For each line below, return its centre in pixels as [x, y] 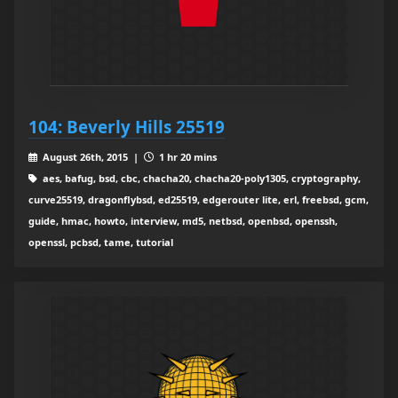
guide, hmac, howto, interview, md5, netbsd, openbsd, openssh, [183, 221]
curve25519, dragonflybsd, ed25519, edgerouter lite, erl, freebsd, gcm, [199, 200]
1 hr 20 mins [186, 157]
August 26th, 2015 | [92, 157]
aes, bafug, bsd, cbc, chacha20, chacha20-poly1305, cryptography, [200, 179]
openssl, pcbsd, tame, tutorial [101, 243]
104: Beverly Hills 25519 [127, 127]
